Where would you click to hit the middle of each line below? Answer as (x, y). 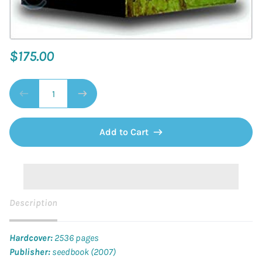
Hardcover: (31, 238)
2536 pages (76, 238)
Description (33, 203)
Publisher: (30, 252)
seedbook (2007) (83, 252)
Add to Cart (124, 132)
